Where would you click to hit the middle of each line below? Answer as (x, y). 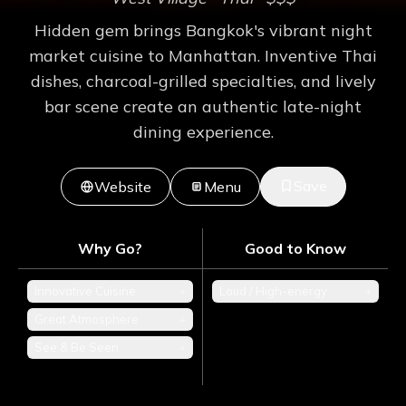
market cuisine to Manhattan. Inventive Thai (203, 56)
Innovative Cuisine (85, 291)
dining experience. (203, 132)
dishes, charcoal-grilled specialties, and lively (203, 82)
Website (122, 187)
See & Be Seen (77, 348)
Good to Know (295, 249)
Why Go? (110, 249)
